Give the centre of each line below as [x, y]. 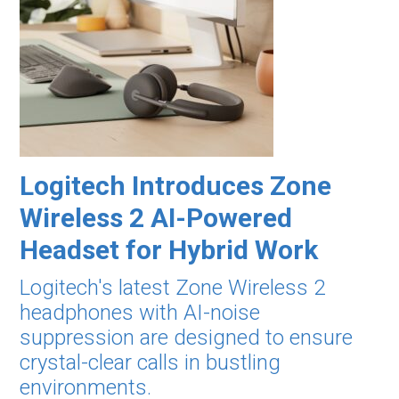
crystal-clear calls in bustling [151, 362]
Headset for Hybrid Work [169, 250]
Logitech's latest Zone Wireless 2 [173, 288]
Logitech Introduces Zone [176, 186]
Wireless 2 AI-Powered [156, 218]
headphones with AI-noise [140, 313]
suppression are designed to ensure [187, 338]
